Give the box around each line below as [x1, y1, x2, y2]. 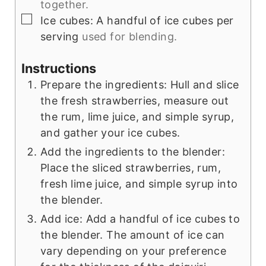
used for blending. [82, 30, 178, 43]
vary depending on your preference [40, 245, 227, 258]
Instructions [21, 61, 96, 77]
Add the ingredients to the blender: [40, 145, 225, 159]
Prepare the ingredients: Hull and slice [40, 78, 239, 91]
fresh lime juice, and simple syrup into [40, 178, 238, 191]
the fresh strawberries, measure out [40, 94, 229, 107]
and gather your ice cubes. [40, 126, 180, 140]
